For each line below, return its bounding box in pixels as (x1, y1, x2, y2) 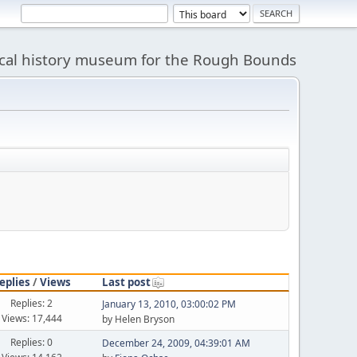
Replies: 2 (10, 296, 53, 310)
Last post (101, 274, 151, 289)
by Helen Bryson (101, 312, 175, 326)
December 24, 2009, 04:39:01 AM (101, 336, 250, 350)
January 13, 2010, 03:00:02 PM (101, 297, 236, 311)
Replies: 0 (10, 335, 53, 349)
